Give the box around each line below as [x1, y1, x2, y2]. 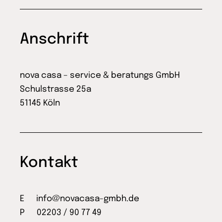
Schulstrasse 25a [20, 85, 92, 94]
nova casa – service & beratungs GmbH [20, 71, 180, 80]
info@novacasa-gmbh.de [36, 195, 140, 204]
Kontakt [20, 155, 79, 171]
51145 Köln [20, 99, 60, 108]
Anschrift [20, 32, 90, 48]
